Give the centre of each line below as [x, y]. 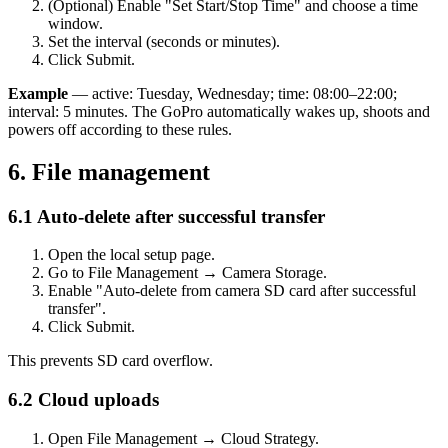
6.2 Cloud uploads [83, 400]
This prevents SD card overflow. [110, 361]
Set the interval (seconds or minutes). [164, 41]
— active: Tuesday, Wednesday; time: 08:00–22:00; [232, 93]
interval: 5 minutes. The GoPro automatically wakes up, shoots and [219, 111]
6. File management [109, 171]
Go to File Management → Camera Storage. [187, 273]
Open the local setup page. [131, 255]
